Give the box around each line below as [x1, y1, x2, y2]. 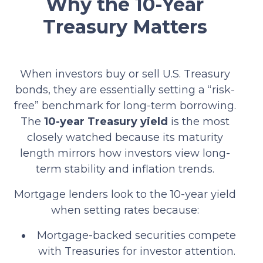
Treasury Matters [42, 15, 207, 38]
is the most [167, 114, 230, 128]
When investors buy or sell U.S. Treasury [19, 67, 230, 80]
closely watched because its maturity [26, 130, 223, 144]
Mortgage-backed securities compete [37, 228, 237, 242]
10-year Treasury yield [43, 114, 168, 128]
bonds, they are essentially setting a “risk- [15, 83, 235, 96]
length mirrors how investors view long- [19, 146, 230, 160]
